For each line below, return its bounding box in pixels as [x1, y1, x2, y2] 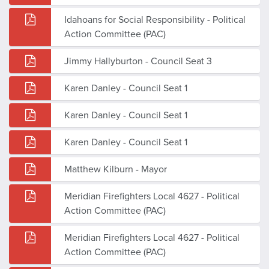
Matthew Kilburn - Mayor [64, 163, 167, 175]
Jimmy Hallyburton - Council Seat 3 [64, 55, 212, 67]
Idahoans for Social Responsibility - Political [64, 13, 246, 26]
